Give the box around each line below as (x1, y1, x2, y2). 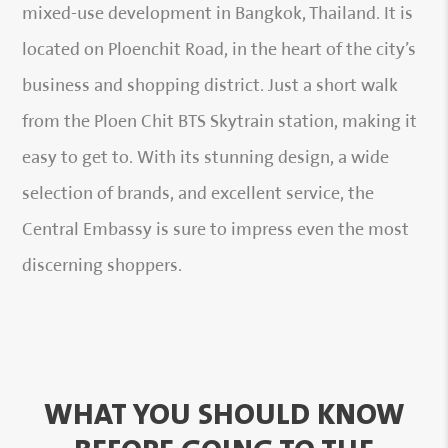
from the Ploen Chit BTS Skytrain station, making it (22, 114, 418, 131)
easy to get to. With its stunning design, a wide (22, 150, 390, 167)
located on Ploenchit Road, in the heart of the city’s (22, 42, 417, 59)
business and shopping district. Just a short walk (22, 78, 399, 95)
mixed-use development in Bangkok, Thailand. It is (22, 6, 414, 23)
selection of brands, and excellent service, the (22, 186, 375, 203)
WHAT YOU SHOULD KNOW (43, 398, 405, 431)
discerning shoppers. (22, 258, 183, 275)
